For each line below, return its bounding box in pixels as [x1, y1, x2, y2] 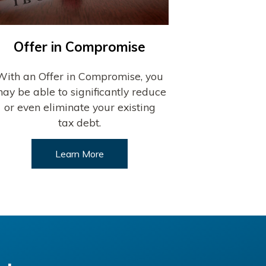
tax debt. [58, 115, 102, 129]
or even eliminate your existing [4, 100, 156, 113]
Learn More [55, 147, 104, 160]
